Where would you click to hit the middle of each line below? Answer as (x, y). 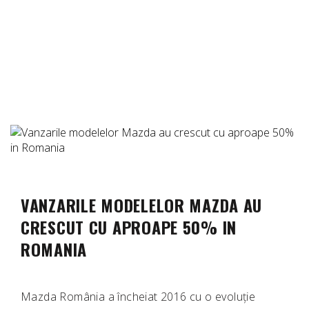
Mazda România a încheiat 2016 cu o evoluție (138, 297)
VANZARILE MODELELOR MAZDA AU (142, 205)
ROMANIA (54, 249)
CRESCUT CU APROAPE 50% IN (129, 227)
